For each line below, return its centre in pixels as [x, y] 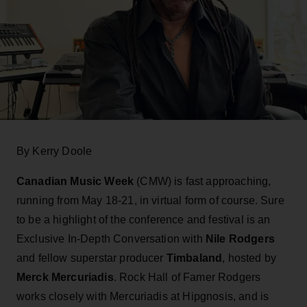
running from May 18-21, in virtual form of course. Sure [150, 200]
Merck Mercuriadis [65, 277]
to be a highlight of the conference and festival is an [144, 219]
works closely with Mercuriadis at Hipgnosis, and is [143, 296]
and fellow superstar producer [91, 258]
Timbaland [194, 258]
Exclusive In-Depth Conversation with [111, 238]
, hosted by [249, 258]
